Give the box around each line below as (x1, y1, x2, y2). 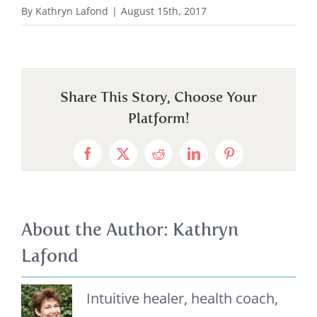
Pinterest (228, 152, 273, 166)
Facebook (86, 152, 137, 166)
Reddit (157, 152, 192, 166)
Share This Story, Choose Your (60, 88, 257, 106)
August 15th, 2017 (121, 4, 207, 18)
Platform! (127, 110, 190, 127)
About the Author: (21, 219, 173, 241)
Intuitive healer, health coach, (86, 289, 278, 309)
